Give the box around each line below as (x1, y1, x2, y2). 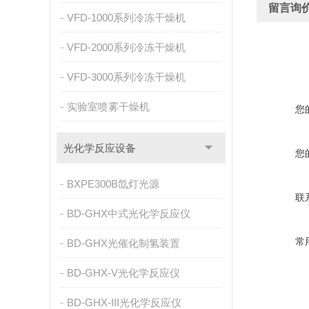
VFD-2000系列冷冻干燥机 (66, 41, 186, 53)
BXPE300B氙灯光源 (66, 178, 159, 190)
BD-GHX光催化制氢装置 (66, 237, 180, 249)
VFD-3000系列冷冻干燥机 (66, 71, 186, 83)
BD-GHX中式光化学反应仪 (66, 208, 190, 219)
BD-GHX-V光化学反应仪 (66, 267, 180, 279)
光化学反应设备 (63, 142, 136, 154)
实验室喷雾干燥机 (66, 101, 150, 112)
